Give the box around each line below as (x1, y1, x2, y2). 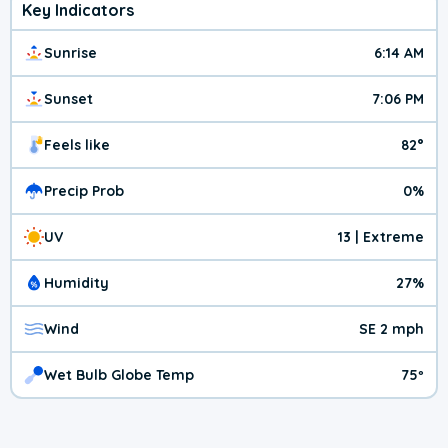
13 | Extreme (338, 228, 424, 247)
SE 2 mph (359, 320, 424, 339)
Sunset (44, 90, 93, 109)
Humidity (44, 274, 109, 293)
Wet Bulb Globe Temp (44, 366, 194, 385)
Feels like (44, 136, 110, 155)
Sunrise (44, 44, 97, 63)
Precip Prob (44, 182, 124, 201)
